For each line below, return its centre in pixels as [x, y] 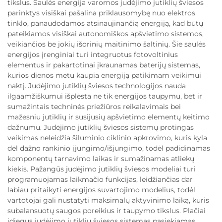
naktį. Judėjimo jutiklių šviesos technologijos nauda [97, 86]
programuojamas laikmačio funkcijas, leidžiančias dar [100, 179]
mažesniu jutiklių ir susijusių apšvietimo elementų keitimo [109, 117]
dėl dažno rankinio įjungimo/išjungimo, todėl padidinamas [109, 148]
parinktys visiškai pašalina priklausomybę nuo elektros [101, 13]
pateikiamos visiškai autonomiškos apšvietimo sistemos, [106, 34]
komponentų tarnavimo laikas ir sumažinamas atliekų [101, 159]
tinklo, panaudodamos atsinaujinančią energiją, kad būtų [105, 23]
